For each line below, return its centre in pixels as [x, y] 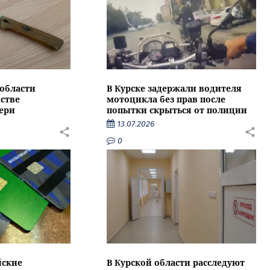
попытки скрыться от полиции [177, 110]
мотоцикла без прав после [166, 99]
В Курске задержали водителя [174, 89]
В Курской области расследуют [176, 262]
